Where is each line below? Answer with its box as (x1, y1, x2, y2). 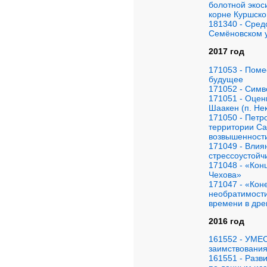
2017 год (209, 46, 244, 57)
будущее (209, 74, 243, 84)
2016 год (209, 216, 244, 226)
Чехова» (209, 169, 241, 179)
